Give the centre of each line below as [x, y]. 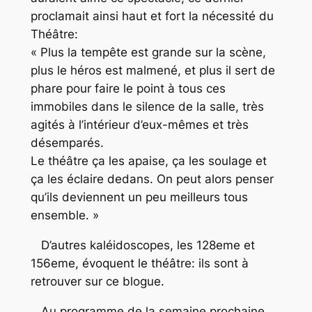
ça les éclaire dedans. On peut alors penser [152, 179]
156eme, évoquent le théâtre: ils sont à [139, 264]
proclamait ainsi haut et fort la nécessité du [152, 16]
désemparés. [67, 143]
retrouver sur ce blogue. [97, 282]
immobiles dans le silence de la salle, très [147, 107]
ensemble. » [64, 216]
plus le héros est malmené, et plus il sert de [153, 71]
